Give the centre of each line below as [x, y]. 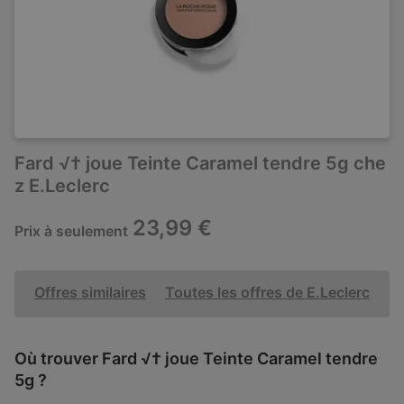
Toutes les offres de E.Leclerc [267, 293]
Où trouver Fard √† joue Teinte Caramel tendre [196, 359]
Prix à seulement [71, 231]
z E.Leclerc [62, 185]
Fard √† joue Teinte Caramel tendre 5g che [200, 163]
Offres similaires [90, 293]
